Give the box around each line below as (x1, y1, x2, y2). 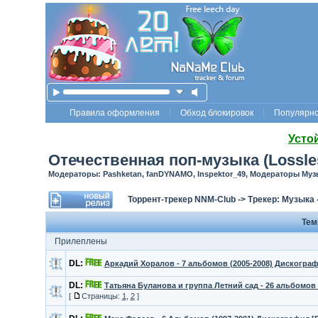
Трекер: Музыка (247, 194, 314, 204)
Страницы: (81, 292, 122, 300)
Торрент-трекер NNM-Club (127, 194, 236, 204)
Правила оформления (70, 108, 160, 118)
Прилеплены (54, 236, 107, 246)
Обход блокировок (180, 108, 253, 118)
